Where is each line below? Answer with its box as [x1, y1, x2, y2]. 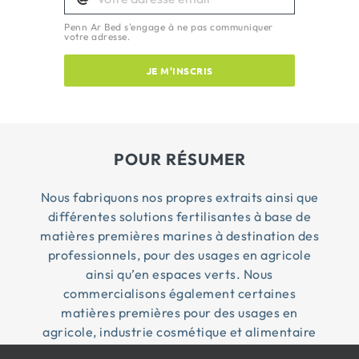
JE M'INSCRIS [146, 63, 213, 77]
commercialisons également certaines [63, 284, 296, 301]
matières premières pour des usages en [61, 304, 298, 321]
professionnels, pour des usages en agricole [47, 246, 312, 263]
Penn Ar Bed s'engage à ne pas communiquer [64, 20, 273, 33]
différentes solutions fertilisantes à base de [47, 208, 312, 224]
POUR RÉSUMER [113, 148, 246, 169]
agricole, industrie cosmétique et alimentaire [42, 323, 317, 340]
